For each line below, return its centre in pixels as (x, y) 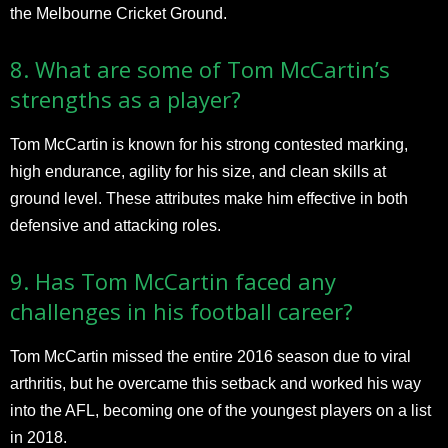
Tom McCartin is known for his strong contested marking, (209, 144)
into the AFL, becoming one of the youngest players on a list (220, 410)
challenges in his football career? (181, 310)
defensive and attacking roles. (115, 225)
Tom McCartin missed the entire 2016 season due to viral (210, 356)
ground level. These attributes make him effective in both (209, 198)
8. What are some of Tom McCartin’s (200, 68)
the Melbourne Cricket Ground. (118, 13)
